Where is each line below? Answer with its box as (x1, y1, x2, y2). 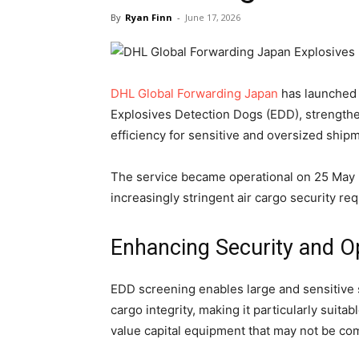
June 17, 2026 (185, 11, 240, 23)
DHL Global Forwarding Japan (111, 86, 278, 101)
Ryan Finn (125, 11, 172, 23)
